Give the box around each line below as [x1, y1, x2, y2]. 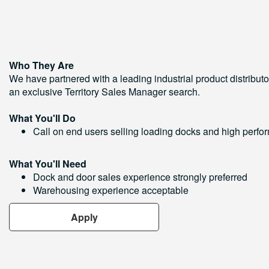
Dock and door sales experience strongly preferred [33, 170, 247, 184]
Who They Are [9, 58, 74, 72]
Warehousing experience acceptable [33, 183, 189, 197]
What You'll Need [9, 157, 86, 171]
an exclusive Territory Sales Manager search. [9, 85, 200, 98]
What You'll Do [9, 111, 76, 125]
